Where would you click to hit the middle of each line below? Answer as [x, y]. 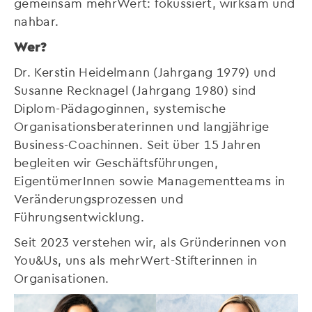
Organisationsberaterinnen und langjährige [142, 125]
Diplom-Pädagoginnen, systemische [120, 107]
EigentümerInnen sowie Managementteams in [150, 180]
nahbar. [38, 20]
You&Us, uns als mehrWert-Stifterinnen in [136, 259]
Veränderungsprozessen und [99, 198]
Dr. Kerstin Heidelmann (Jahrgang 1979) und [145, 71]
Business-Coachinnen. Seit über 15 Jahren [138, 143]
